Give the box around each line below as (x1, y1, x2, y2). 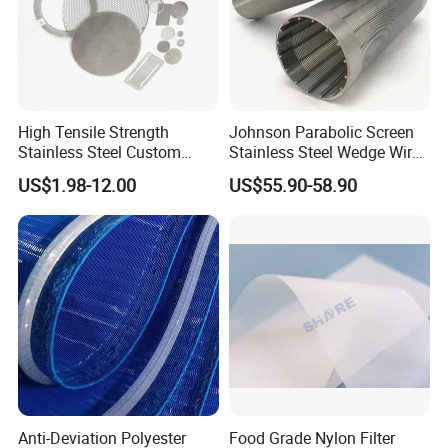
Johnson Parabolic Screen (228, 121, 414, 144)
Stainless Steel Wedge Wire (228, 141, 420, 164)
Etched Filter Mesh (18, 161, 149, 184)
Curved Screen (228, 161, 330, 184)
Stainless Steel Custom (18, 141, 182, 164)
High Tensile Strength (18, 121, 170, 144)
